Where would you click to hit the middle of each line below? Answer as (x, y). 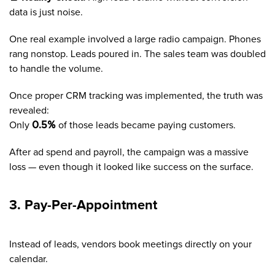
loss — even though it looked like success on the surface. (131, 167)
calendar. (29, 259)
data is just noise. (46, 12)
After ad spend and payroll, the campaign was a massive (129, 152)
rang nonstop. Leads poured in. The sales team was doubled (137, 54)
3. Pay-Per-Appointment (83, 205)
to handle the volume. (56, 68)
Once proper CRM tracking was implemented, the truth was (136, 95)
